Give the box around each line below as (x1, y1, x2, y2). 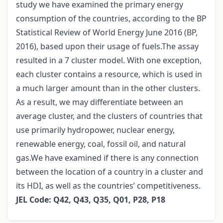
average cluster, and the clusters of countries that (16, 111, 203, 122)
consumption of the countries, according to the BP (16, 13, 207, 24)
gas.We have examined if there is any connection (16, 152, 199, 164)
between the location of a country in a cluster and (16, 166, 203, 178)
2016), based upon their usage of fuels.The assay (16, 41, 199, 52)
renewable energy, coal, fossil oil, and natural (16, 138, 186, 150)
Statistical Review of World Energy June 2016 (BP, (16, 27, 198, 38)
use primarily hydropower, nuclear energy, (16, 124, 175, 136)
